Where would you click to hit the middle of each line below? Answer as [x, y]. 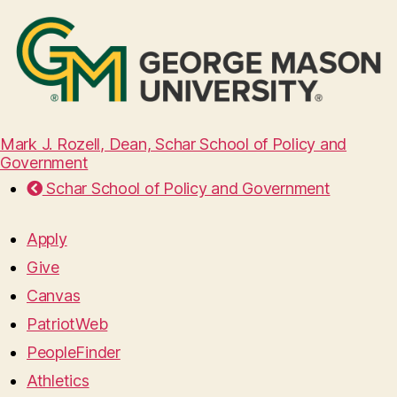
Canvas [54, 296]
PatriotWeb [67, 324]
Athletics [58, 381]
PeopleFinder [74, 353]
